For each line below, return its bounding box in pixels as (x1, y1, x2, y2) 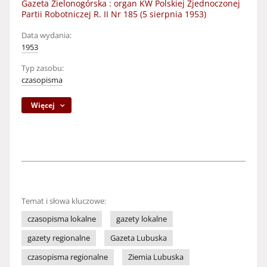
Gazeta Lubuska (110, 233, 167, 243)
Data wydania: (21, 30, 72, 41)
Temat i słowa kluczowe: (21, 196, 106, 206)
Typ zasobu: (21, 63, 64, 73)
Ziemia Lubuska (128, 252, 184, 262)
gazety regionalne (27, 233, 90, 243)
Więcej (31, 100, 55, 110)
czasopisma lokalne (27, 214, 96, 224)
